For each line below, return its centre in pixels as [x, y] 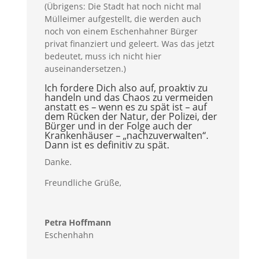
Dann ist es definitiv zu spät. [107, 145]
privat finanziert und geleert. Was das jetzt [129, 43]
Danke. [58, 161]
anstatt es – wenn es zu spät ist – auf [125, 107]
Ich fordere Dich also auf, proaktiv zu [126, 88]
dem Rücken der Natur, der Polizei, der [131, 116]
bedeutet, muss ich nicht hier [103, 56]
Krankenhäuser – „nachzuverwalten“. [126, 135]
